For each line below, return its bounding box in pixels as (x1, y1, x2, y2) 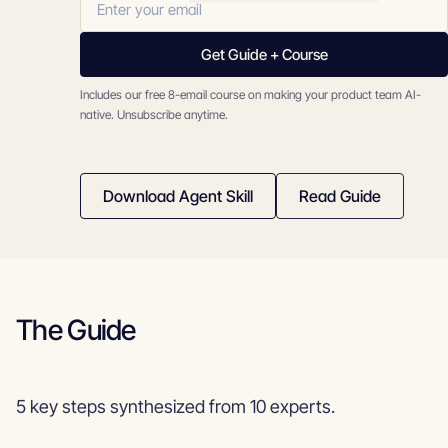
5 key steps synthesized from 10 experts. (16, 396, 335, 417)
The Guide (16, 313, 136, 347)
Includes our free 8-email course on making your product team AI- (80, 87, 422, 102)
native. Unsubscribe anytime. (80, 107, 229, 122)
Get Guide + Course (200, 45, 328, 64)
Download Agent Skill (103, 186, 254, 206)
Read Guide (299, 186, 382, 206)
